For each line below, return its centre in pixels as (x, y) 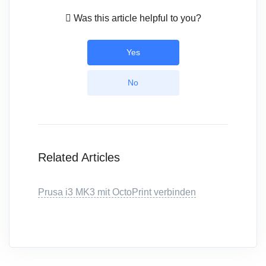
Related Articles (79, 158)
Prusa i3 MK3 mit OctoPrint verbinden (117, 192)
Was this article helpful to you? (137, 18)
